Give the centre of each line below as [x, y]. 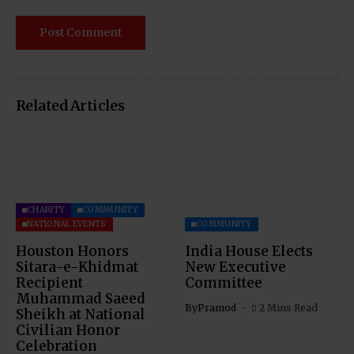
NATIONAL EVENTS [67, 224]
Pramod [217, 307]
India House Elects [249, 251]
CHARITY [46, 209]
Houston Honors [72, 251]
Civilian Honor [68, 330]
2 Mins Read [288, 307]
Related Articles [70, 105]
